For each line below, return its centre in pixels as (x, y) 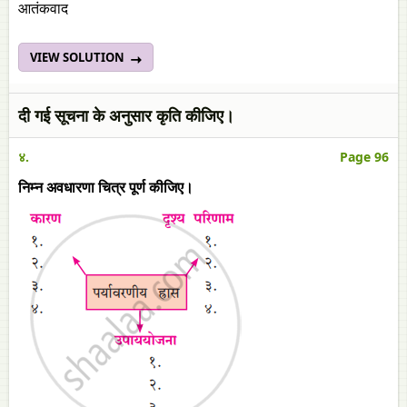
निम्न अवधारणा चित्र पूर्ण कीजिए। (106, 188)
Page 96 (364, 157)
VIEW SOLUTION (79, 57)
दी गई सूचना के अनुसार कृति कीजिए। (126, 115)
